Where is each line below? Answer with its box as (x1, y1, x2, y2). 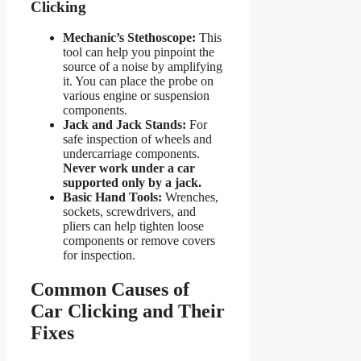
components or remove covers (63, 234, 215, 248)
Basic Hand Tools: (63, 190, 162, 205)
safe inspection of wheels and (63, 132, 212, 147)
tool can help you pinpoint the (63, 45, 214, 60)
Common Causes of (31, 279, 189, 301)
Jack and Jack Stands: (63, 118, 186, 132)
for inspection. (63, 248, 135, 263)
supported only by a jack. (63, 176, 201, 190)
